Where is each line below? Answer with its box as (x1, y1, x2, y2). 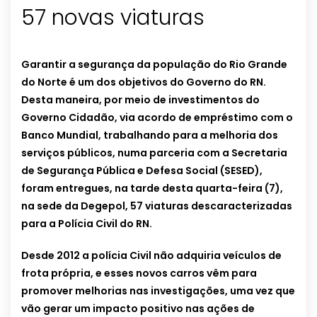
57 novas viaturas (21, 3, 204, 33)
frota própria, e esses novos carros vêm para (21, 266, 257, 281)
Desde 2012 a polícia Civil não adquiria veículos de (21, 248, 282, 263)
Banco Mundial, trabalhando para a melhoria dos (21, 128, 278, 143)
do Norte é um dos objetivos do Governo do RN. (21, 75, 266, 90)
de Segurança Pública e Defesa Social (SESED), (21, 163, 263, 178)
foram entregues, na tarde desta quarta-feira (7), (21, 181, 283, 196)
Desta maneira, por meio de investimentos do (21, 93, 260, 108)
